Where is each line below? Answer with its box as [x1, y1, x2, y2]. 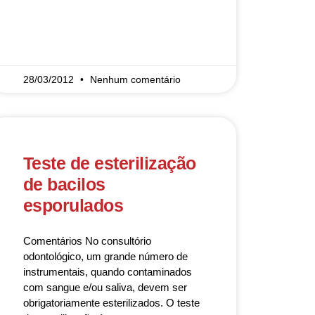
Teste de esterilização [22, 153, 196, 173]
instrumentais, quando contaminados [22, 266, 192, 278]
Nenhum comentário [89, 74, 181, 85]
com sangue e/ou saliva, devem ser [22, 281, 187, 293]
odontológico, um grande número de [22, 250, 188, 262]
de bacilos [22, 174, 105, 194]
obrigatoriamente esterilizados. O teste [22, 297, 200, 309]
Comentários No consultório [22, 235, 151, 247]
